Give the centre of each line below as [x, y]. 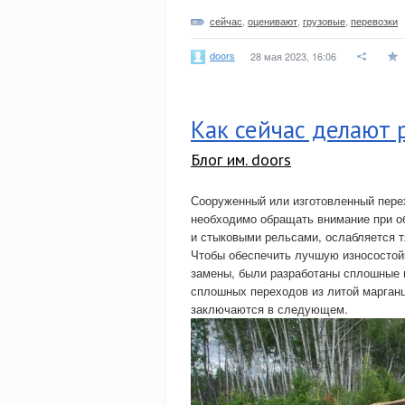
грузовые [324, 21]
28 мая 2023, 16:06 [293, 56]
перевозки [374, 21]
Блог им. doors [241, 160]
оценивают [273, 21]
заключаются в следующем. [269, 309]
